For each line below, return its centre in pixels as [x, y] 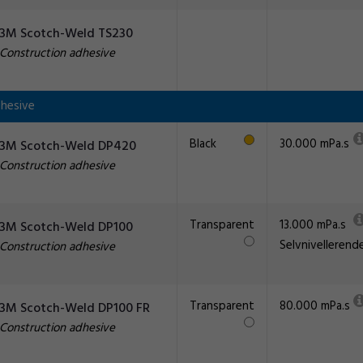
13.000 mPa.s [313, 225]
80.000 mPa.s [315, 306]
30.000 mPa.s [314, 144]
